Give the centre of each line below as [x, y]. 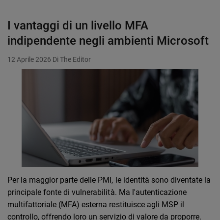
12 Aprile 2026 [29, 60]
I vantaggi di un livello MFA [78, 26]
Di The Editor [72, 60]
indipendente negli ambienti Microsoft [108, 41]
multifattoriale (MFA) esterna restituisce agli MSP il [96, 205]
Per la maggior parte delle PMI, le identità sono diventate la [109, 180]
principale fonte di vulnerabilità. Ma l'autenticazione [97, 192]
